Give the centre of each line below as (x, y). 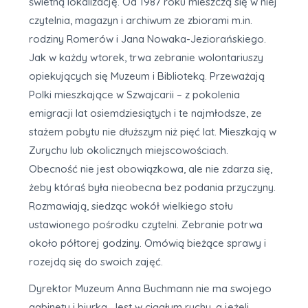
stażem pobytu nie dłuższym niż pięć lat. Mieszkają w (153, 131)
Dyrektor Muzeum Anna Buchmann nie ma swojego (150, 288)
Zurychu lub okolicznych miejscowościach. (129, 150)
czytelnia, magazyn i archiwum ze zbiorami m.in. (141, 20)
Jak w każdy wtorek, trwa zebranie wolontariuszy (146, 57)
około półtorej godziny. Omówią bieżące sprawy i (147, 243)
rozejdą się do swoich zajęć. (96, 261)
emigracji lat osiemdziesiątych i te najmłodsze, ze (145, 113)
